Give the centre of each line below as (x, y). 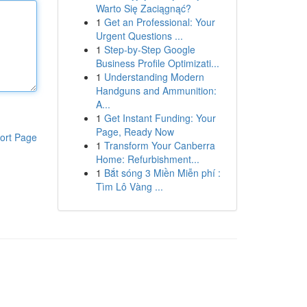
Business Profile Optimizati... (157, 63)
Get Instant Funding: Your (160, 118)
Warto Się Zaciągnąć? (143, 8)
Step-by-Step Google (149, 49)
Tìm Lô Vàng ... (129, 186)
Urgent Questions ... (139, 36)
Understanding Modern (154, 77)
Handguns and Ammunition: (156, 90)
